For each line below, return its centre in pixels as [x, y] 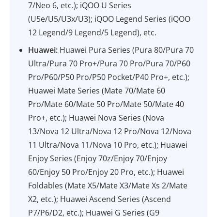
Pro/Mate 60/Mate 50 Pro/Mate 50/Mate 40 [106, 104]
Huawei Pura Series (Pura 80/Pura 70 [126, 50]
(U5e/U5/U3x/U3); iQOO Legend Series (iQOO [109, 19]
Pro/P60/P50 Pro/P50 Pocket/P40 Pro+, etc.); [109, 77]
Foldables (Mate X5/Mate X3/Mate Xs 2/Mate [108, 186]
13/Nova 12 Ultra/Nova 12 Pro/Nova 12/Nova [110, 131]
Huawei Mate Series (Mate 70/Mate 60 [97, 91]
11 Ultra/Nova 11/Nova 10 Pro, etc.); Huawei [108, 145]
